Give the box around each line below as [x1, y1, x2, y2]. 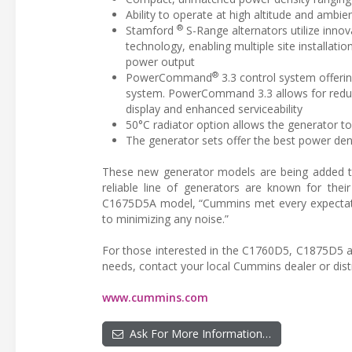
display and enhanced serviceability [126, 101, 302, 116]
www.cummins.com [102, 289, 208, 305]
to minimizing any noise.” [102, 211, 229, 226]
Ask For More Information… [123, 325, 271, 341]
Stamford [126, 22, 177, 38]
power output [126, 53, 195, 69]
